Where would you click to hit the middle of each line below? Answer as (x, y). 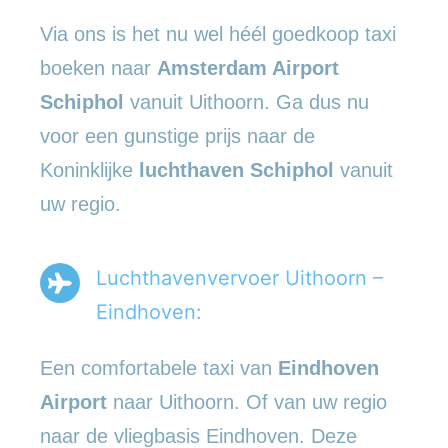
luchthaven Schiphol (236, 169)
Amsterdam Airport (248, 67)
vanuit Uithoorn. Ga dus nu (246, 101)
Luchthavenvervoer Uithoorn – (239, 277)
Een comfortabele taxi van (159, 367)
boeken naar (98, 67)
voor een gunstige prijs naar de (177, 135)
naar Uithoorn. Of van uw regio (247, 401)
